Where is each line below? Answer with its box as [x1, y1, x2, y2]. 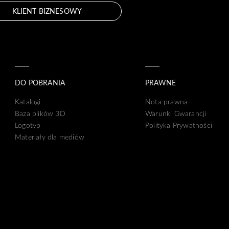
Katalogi [15, 96, 41, 106]
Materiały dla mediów [15, 131, 85, 142]
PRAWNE [145, 77, 176, 87]
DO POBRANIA [15, 77, 65, 87]
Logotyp [15, 120, 41, 130]
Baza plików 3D [15, 108, 65, 118]
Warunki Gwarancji [145, 108, 207, 118]
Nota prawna [145, 96, 188, 106]
